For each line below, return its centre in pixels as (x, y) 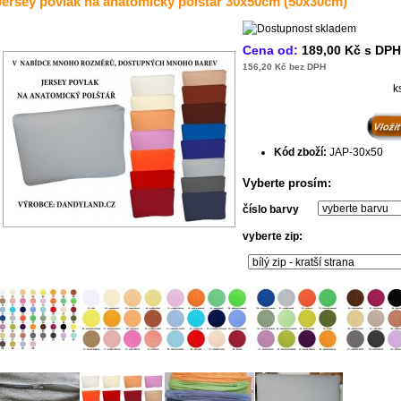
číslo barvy (271, 209)
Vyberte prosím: (287, 183)
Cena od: (272, 51)
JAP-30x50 (356, 151)
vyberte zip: (273, 236)
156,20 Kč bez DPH (284, 67)
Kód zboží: (302, 151)
